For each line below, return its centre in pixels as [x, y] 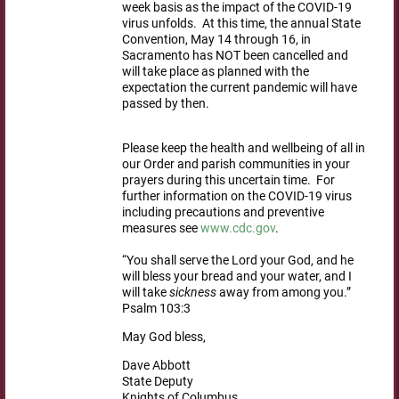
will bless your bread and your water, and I [236, 276]
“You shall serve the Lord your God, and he [237, 260]
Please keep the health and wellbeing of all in [243, 147]
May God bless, [163, 336]
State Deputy [157, 381]
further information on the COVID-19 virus [236, 195]
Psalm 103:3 [159, 308]
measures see [161, 228]
